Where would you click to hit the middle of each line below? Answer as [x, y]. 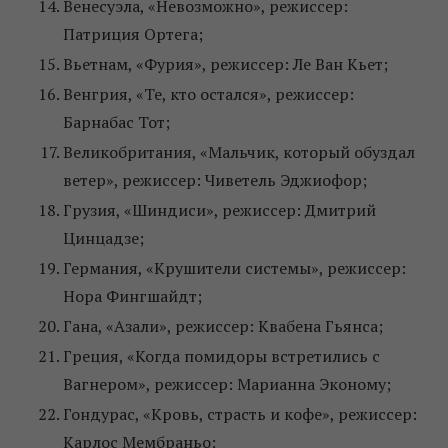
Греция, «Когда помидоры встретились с [221, 356]
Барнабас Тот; [116, 122]
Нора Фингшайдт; [132, 296]
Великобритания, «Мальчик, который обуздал [239, 152]
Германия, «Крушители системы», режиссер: [234, 268]
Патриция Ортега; [133, 34]
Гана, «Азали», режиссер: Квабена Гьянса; [223, 326]
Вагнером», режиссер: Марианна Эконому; [227, 384]
